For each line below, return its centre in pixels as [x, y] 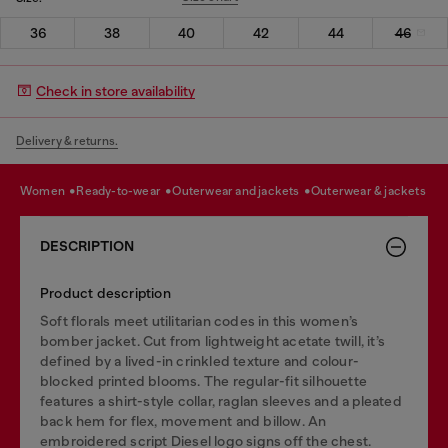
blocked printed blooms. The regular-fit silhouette [204, 380]
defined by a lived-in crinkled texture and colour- [200, 360]
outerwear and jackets [241, 191]
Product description [105, 292]
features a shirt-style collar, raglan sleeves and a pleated [221, 400]
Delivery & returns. [67, 140]
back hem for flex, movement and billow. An [183, 420]
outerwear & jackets [373, 191]
